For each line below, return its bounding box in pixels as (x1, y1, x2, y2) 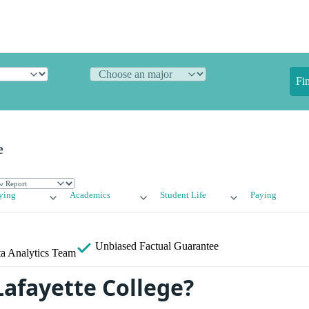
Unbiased (92, 240, 139, 252)
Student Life (159, 190, 206, 201)
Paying (250, 190, 277, 201)
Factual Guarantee (139, 240, 219, 252)
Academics (70, 190, 111, 201)
